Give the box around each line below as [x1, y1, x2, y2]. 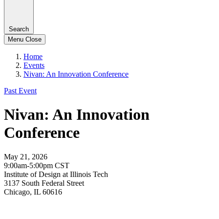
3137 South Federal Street [4, 178, 84, 187]
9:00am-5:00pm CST [4, 161, 69, 170]
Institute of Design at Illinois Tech [4, 170, 108, 178]
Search [9, 25, 29, 33]
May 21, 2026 [4, 152, 47, 161]
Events [23, 61, 44, 69]
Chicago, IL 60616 [4, 187, 62, 196]
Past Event [4, 86, 37, 95]
